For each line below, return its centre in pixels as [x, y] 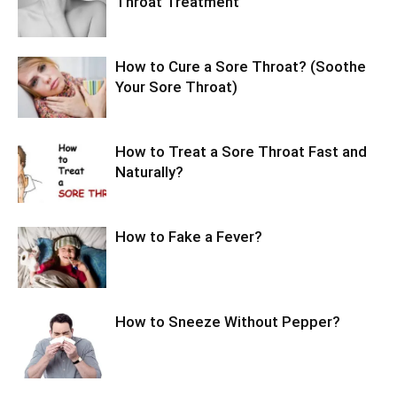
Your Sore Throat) [176, 87]
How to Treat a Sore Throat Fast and [241, 152]
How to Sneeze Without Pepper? [228, 322]
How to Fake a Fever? [189, 237]
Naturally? [149, 172]
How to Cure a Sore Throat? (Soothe [241, 67]
